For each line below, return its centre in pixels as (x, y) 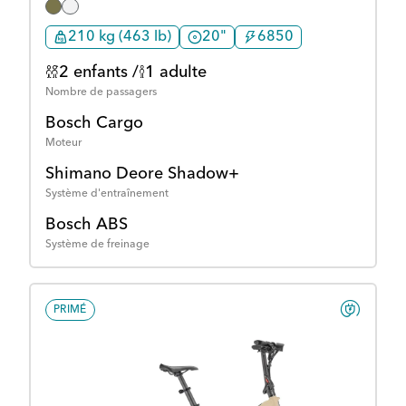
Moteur (63, 144)
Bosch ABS (87, 225)
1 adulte (176, 73)
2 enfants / (99, 73)
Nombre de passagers (101, 93)
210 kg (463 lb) (120, 38)
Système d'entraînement (107, 194)
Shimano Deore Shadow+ (142, 174)
